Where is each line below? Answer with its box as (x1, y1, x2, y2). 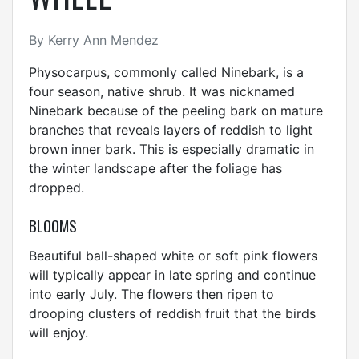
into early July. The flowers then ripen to (29, 286, 274, 303)
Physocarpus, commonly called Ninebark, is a (29, 63, 304, 80)
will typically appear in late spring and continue (29, 267, 316, 284)
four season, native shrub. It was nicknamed (29, 83, 295, 99)
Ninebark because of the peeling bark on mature (29, 102, 323, 119)
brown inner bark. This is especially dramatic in (29, 140, 314, 157)
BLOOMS (29, 213, 77, 237)
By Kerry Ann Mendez (29, 31, 159, 48)
